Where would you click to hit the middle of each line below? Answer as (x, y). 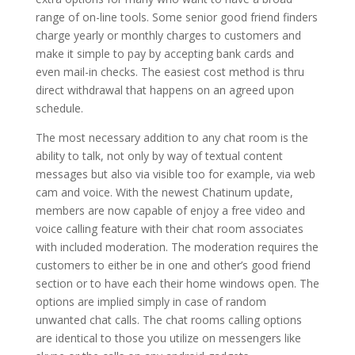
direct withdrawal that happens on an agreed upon (164, 90)
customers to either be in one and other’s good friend (173, 265)
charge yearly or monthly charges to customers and (168, 35)
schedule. (59, 108)
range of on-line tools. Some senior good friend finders (176, 17)
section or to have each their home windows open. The (177, 283)
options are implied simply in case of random (151, 302)
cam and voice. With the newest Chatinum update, (164, 192)
